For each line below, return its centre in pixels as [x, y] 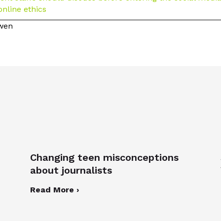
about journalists [71, 170]
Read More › [54, 189]
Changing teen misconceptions [104, 157]
